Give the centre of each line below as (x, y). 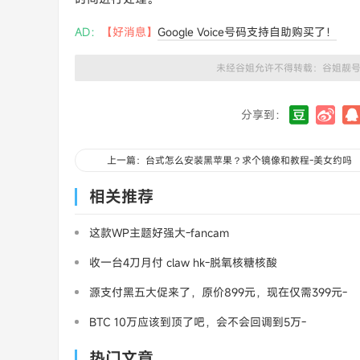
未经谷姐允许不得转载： (269, 67)
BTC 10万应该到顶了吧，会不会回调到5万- (198, 322)
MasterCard (120, 342)
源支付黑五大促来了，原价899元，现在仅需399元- (218, 292)
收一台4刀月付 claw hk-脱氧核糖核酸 (183, 262)
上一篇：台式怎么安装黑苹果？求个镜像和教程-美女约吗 (230, 160)
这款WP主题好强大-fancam (159, 233)
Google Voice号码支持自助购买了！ (247, 32)
